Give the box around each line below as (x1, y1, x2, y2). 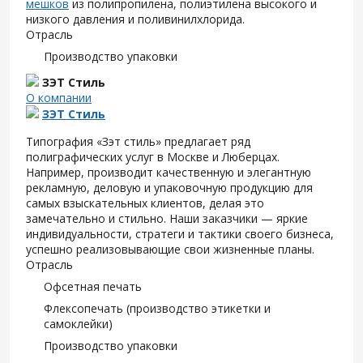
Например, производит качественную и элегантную (26, 164, 311, 180)
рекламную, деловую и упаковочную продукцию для (26, 180, 313, 195)
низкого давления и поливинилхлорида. (26, 11, 245, 27)
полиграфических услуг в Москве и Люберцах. (26, 149, 280, 164)
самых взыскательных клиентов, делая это (26, 195, 264, 211)
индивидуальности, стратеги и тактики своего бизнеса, (26, 226, 334, 241)
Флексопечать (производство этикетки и (44, 301, 271, 316)
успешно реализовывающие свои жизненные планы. (26, 241, 314, 257)
